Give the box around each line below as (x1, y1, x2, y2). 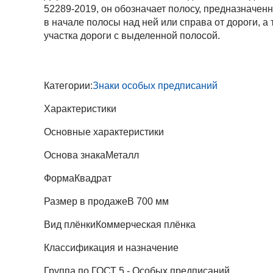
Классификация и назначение (44, 243, 179, 253)
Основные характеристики (44, 127, 164, 138)
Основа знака (44, 150, 105, 161)
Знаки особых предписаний (93, 80, 218, 91)
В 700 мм (127, 196, 169, 207)
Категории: (44, 80, 93, 91)
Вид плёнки (44, 219, 96, 230)
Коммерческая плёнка (96, 219, 196, 230)
